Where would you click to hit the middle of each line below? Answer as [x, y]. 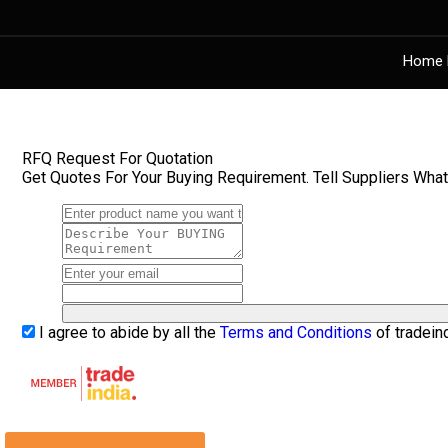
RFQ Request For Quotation [117, 158]
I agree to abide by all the [127, 332]
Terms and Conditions [296, 332]
